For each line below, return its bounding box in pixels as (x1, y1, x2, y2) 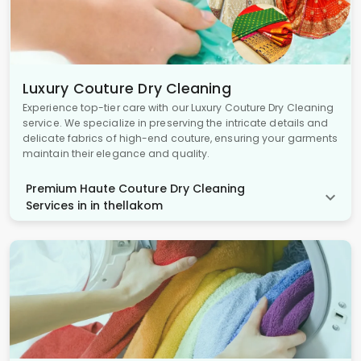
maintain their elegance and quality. (23, 147, 210, 161)
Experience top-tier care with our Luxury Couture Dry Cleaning (23, 101, 334, 115)
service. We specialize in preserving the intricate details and (23, 116, 329, 131)
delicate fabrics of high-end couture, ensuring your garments (23, 131, 338, 146)
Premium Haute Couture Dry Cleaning (26, 180, 245, 197)
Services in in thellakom (26, 197, 163, 214)
